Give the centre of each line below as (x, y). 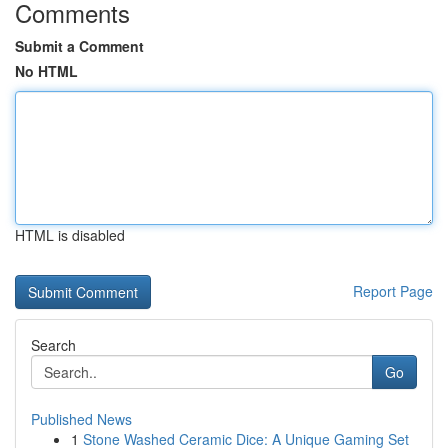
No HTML (46, 71)
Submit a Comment (79, 46)
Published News (81, 419)
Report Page (393, 291)
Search (53, 345)
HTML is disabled (70, 235)
